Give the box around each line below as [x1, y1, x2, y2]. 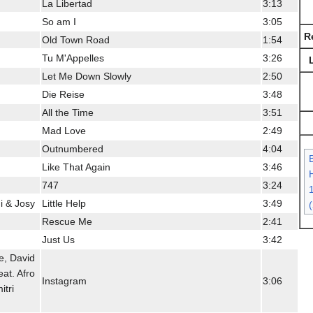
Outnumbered [42, 143, 103, 154]
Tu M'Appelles [42, 52, 104, 64]
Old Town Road [42, 34, 110, 45]
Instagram [42, 275, 87, 286]
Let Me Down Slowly [42, 70, 131, 82]
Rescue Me [42, 215, 92, 227]
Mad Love [42, 124, 86, 136]
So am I [42, 15, 76, 27]
